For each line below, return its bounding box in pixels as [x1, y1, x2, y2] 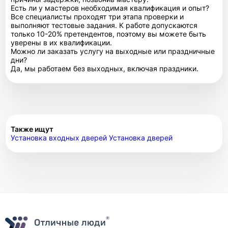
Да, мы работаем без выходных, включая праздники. [11, 64, 198, 73]
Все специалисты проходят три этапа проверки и [11, 12, 184, 21]
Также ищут [11, 124, 53, 133]
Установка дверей [109, 133, 173, 142]
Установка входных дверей [11, 133, 109, 142]
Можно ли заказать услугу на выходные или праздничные [11, 46, 215, 55]
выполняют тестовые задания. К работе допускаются [11, 20, 197, 30]
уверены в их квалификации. [11, 38, 112, 47]
